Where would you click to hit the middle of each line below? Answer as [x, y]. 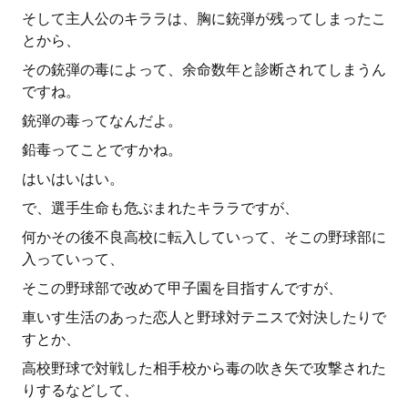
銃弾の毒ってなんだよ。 [102, 121]
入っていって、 [73, 259]
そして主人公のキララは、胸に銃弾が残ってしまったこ [204, 19]
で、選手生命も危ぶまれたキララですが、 [160, 208]
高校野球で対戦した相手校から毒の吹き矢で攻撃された [204, 368]
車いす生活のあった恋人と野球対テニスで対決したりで [204, 317]
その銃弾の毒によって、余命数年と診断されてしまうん [204, 70]
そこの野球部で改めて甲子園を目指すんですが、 [182, 288]
